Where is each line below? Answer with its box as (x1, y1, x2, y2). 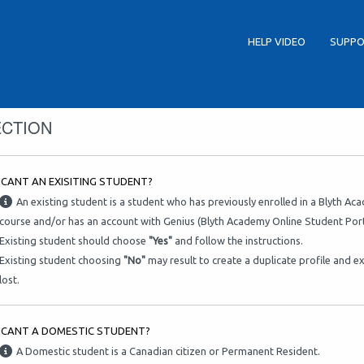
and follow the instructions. (172, 235, 303, 246)
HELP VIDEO (248, 36, 308, 47)
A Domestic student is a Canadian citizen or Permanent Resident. (16, 345, 320, 357)
